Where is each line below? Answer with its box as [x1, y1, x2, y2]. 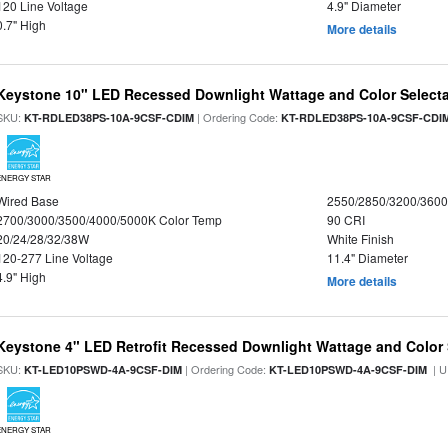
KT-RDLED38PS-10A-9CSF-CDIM [24, 110, 195, 125]
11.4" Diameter [326, 249, 408, 266]
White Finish [326, 230, 394, 247]
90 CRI [326, 211, 365, 228]
